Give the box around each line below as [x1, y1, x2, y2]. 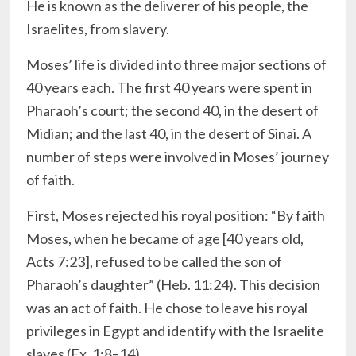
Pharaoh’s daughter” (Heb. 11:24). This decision [26, 276, 321, 294]
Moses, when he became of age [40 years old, [26, 230, 304, 248]
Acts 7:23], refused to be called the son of [26, 253, 283, 271]
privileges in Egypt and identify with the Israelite [26, 322, 325, 340]
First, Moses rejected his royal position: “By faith [26, 207, 326, 225]
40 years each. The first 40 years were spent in [26, 79, 313, 97]
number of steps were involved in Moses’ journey [26, 148, 330, 166]
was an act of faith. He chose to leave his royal [26, 299, 308, 317]
